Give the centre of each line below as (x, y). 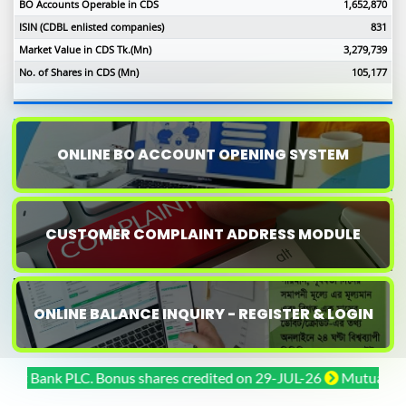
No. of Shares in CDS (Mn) (78, 72)
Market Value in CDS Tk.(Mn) (85, 49)
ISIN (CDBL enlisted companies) (91, 26)
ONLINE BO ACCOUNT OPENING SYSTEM (203, 155)
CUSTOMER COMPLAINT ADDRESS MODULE (203, 235)
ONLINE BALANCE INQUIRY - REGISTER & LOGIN (203, 314)
